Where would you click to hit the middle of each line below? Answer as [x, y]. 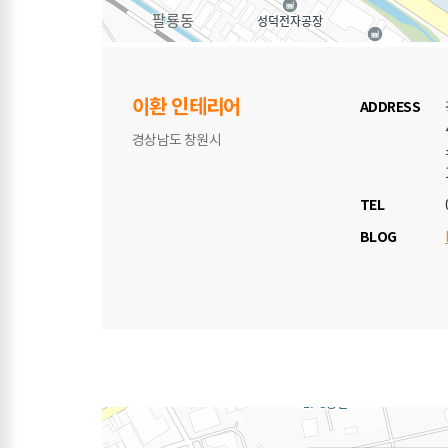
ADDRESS [390, 107]
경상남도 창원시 [177, 141]
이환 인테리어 [186, 108]
